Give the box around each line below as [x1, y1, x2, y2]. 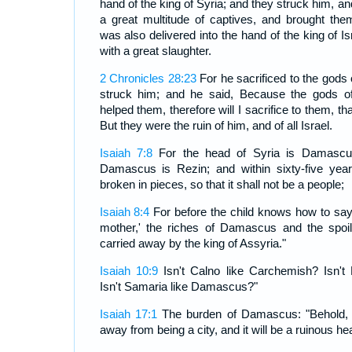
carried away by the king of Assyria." [99, 236, 286, 251]
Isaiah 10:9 [99, 264, 158, 278]
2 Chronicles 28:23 [99, 71, 196, 86]
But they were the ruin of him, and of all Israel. [99, 119, 332, 133]
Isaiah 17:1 [99, 307, 157, 321]
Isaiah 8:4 [99, 205, 150, 219]
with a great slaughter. [99, 44, 211, 58]
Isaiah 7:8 [99, 146, 152, 160]
